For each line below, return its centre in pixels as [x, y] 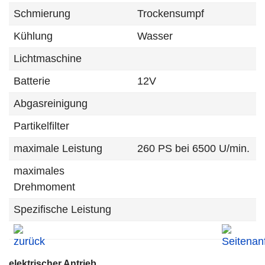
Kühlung [33, 36]
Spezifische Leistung [62, 209]
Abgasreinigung [51, 104]
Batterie [32, 81]
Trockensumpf [171, 14]
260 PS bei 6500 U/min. [193, 148]
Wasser [155, 36]
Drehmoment [44, 187]
